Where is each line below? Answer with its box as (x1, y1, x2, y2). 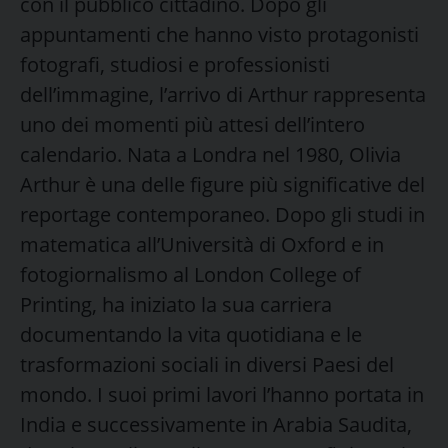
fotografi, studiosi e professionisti (20, 50, 330, 78)
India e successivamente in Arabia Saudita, (20, 410, 412, 438)
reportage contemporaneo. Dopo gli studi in (20, 200, 425, 228)
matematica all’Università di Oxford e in (20, 230, 384, 258)
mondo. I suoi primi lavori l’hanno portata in (20, 380, 424, 408)
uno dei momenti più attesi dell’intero (20, 110, 365, 138)
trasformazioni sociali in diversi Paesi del (20, 350, 394, 378)
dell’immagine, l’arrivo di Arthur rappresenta (20, 80, 426, 108)
